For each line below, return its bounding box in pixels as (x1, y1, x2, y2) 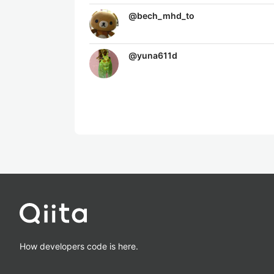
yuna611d (137, 50, 177, 61)
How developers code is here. (20, 240, 138, 251)
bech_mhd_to (137, 10, 194, 21)
